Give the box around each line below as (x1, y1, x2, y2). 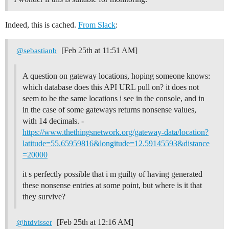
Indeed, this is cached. (5, 20, 78, 30)
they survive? (22, 192, 65, 201)
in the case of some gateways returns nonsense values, (22, 105, 196, 114)
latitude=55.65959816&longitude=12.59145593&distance (22, 139, 210, 148)
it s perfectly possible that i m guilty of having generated (22, 170, 202, 179)
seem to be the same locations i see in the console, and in (22, 94, 204, 103)
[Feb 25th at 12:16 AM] (55, 218, 134, 227)
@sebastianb (16, 47, 57, 55)
